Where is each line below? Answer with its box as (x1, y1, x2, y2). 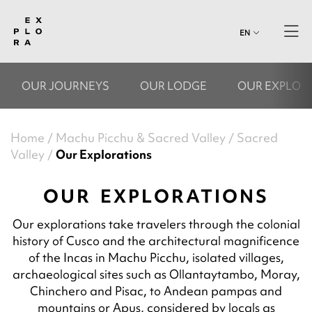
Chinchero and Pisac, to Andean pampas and (30, 283, 282, 299)
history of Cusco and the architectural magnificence (13, 233, 299, 249)
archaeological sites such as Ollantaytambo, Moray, (12, 266, 300, 282)
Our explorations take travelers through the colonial (12, 216, 300, 232)
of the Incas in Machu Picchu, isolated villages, (28, 249, 284, 265)
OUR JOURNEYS (22, 78, 109, 93)
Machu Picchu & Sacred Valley (56, 130, 226, 146)
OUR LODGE (140, 78, 207, 93)
